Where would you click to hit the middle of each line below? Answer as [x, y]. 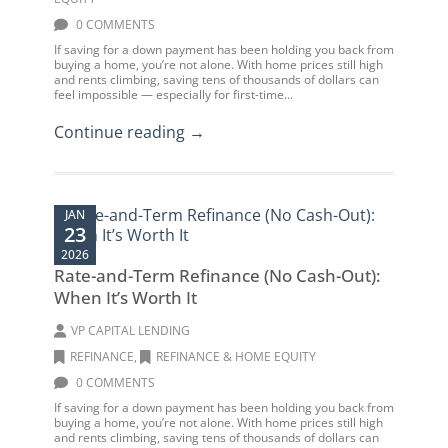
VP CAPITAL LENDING [130, 330]
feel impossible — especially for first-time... [173, 94]
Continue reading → [129, 132]
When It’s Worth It [125, 297]
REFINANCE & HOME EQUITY [236, 356]
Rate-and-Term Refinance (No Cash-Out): [217, 275]
